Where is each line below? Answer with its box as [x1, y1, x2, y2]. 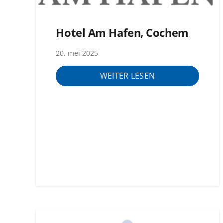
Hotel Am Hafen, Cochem [56, 25, 189, 41]
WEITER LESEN [100, 70, 155, 82]
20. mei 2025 [56, 48, 99, 58]
